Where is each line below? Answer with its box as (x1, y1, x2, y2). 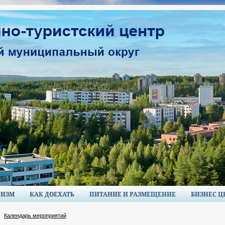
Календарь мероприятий (4, 212, 66, 218)
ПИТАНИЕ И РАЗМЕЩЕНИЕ (89, 190, 176, 198)
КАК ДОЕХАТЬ (30, 190, 74, 198)
